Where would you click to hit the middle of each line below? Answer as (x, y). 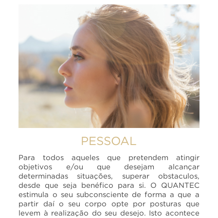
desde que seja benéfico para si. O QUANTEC (109, 185)
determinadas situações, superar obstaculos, (109, 176)
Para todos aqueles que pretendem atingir (109, 157)
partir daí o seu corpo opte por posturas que (109, 204)
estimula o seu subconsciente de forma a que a (109, 194)
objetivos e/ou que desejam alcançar (109, 167)
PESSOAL (109, 141)
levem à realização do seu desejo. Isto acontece (109, 213)
